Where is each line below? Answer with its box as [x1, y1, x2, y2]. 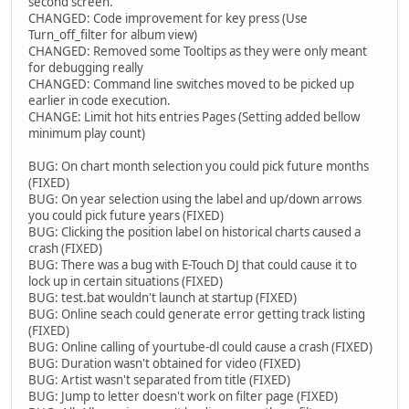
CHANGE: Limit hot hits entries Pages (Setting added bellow [28, 109, 360, 126]
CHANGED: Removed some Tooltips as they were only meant [28, 43, 367, 60]
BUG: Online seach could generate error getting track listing [28, 306, 365, 323]
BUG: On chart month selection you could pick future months [28, 158, 369, 175]
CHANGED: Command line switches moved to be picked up [28, 76, 354, 93]
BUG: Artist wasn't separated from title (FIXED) [28, 372, 290, 389]
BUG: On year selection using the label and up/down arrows [28, 191, 362, 208]
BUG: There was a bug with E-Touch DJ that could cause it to [28, 257, 357, 274]
